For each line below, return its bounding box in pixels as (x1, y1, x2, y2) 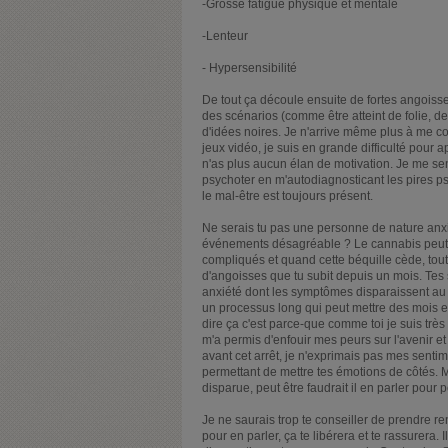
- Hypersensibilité (202, 61, 297, 76)
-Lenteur (202, 29, 248, 44)
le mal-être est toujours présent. (202, 189, 373, 204)
